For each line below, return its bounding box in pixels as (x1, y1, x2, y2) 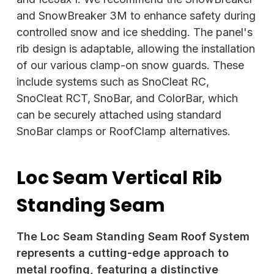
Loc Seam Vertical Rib (17, 165, 223, 191)
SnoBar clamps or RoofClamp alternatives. (17, 125, 231, 138)
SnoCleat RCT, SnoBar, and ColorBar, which (17, 92, 238, 105)
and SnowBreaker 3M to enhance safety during (17, 9, 256, 23)
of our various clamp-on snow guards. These (17, 59, 244, 72)
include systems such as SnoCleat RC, (17, 75, 209, 89)
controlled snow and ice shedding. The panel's (17, 26, 253, 39)
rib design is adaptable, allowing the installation (17, 42, 255, 56)
